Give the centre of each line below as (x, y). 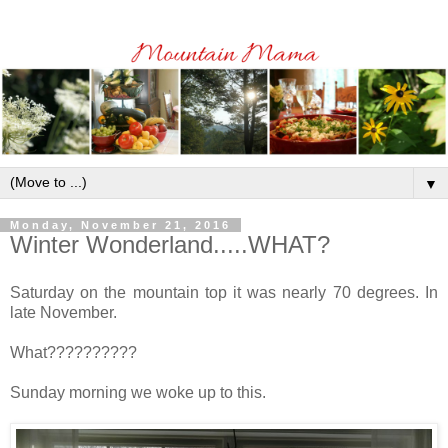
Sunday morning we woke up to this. (138, 392)
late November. (63, 312)
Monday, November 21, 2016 (120, 224)
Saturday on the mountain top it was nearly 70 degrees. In (224, 292)
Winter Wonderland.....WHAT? (170, 244)
